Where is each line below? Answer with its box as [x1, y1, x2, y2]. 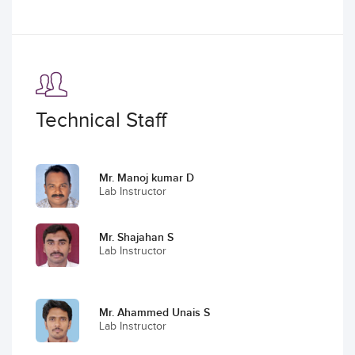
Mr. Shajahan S [99, 231, 174, 244]
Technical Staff [36, 109, 166, 133]
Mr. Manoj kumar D [99, 171, 194, 185]
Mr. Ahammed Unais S [99, 306, 210, 319]
